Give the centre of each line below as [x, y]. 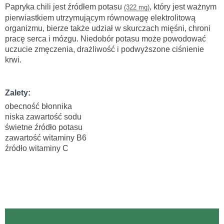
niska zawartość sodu [43, 117]
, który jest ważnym [183, 7]
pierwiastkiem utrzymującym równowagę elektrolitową [100, 18]
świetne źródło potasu [44, 127]
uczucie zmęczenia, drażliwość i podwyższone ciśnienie [104, 49]
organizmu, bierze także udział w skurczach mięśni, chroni [108, 28]
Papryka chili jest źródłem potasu [64, 7]
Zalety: [18, 93]
